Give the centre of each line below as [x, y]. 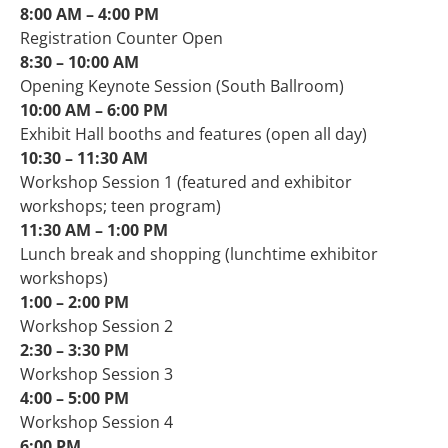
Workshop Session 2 [96, 325]
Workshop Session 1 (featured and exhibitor [186, 181]
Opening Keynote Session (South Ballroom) [182, 85]
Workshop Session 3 [96, 373]
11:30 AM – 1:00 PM [94, 229]
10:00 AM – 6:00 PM [94, 109]
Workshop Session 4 [96, 421]
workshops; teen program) [120, 205]
